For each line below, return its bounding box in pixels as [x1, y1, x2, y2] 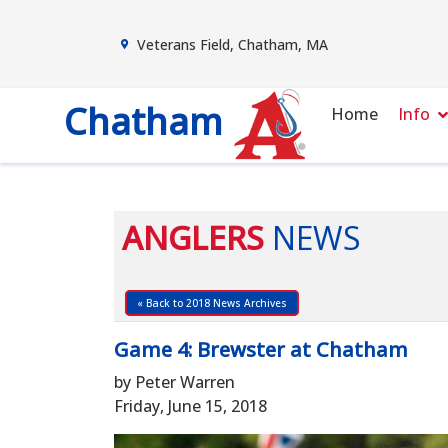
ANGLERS [122, 216, 264, 259]
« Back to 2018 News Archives [137, 296, 287, 310]
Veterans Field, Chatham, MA [137, 34, 329, 54]
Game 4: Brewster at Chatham [114, 336, 408, 363]
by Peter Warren [114, 371, 235, 393]
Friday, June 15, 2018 [114, 395, 267, 417]
